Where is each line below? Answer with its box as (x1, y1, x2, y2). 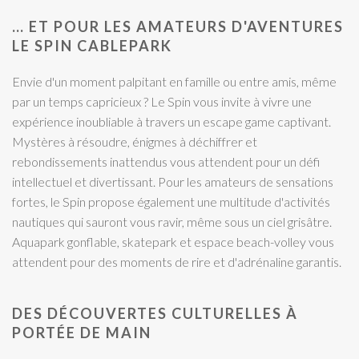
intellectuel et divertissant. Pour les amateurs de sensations (12, 173, 333, 189)
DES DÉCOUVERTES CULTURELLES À (12, 304, 298, 322)
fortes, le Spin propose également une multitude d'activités (12, 193, 330, 209)
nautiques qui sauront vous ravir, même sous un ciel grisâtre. (12, 213, 332, 229)
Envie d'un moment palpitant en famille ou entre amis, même (12, 73, 337, 89)
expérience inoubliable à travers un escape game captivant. (12, 113, 331, 129)
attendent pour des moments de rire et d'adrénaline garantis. (12, 253, 341, 269)
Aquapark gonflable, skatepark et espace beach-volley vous (12, 233, 334, 249)
